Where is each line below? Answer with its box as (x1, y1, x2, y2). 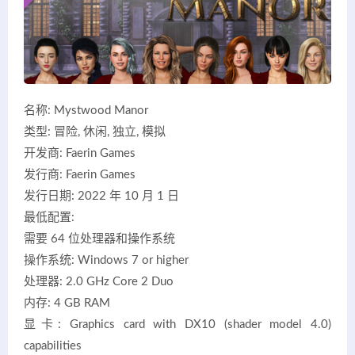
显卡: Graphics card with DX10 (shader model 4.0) (24, 318, 331, 330)
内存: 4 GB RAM (24, 296, 110, 309)
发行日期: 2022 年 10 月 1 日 (24, 189, 179, 202)
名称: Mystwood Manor (24, 104, 148, 116)
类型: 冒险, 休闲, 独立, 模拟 (24, 125, 166, 138)
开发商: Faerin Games (24, 147, 136, 159)
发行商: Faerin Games (24, 168, 136, 181)
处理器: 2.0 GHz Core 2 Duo (24, 275, 174, 288)
